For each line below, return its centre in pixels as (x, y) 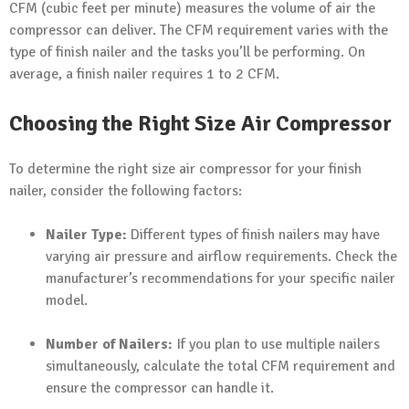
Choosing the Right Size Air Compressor (200, 123)
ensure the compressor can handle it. (160, 388)
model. (67, 300)
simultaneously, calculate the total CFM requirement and (220, 366)
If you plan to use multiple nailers (276, 344)
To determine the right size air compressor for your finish (185, 168)
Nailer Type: (86, 234)
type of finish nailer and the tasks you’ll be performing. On (187, 52)
